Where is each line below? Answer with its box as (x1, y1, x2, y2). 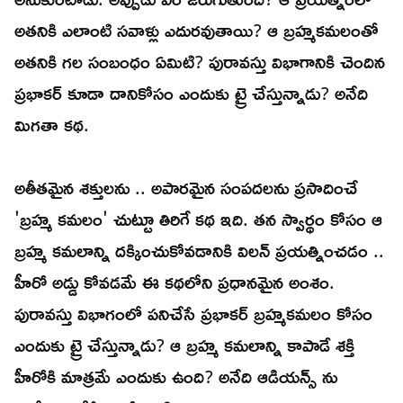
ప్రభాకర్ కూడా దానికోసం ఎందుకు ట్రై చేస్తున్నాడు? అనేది (14, 75, 368, 112)
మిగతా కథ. (14, 106, 89, 143)
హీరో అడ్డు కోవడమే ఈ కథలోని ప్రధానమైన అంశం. (14, 264, 335, 300)
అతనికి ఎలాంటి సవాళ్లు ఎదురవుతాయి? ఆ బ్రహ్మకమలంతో (14, 12, 379, 49)
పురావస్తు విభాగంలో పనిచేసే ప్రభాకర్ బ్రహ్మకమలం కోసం (14, 295, 372, 332)
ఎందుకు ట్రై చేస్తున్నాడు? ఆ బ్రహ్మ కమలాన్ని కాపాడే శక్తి (14, 327, 354, 363)
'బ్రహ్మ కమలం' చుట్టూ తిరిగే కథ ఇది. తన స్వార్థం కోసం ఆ (14, 201, 382, 237)
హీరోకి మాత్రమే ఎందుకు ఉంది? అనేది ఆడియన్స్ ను (14, 358, 337, 395)
